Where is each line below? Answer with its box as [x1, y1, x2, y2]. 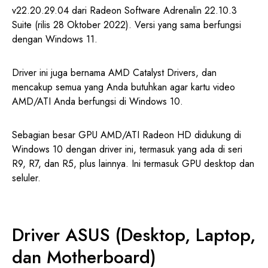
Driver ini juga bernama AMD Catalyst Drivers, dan [12, 66, 217, 80]
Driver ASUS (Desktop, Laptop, [12, 222, 255, 248]
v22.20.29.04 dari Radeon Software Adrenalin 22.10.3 [12, 4, 237, 18]
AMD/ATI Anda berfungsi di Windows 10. [12, 95, 183, 109]
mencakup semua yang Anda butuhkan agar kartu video [12, 80, 235, 95]
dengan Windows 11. [12, 32, 98, 47]
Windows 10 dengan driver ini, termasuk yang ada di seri [12, 142, 242, 157]
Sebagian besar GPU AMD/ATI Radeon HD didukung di [12, 128, 241, 142]
